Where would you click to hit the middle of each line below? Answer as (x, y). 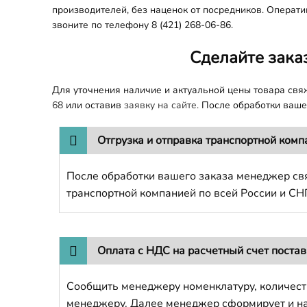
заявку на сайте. (161, 105)
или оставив (94, 105)
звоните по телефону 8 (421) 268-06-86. (143, 25)
